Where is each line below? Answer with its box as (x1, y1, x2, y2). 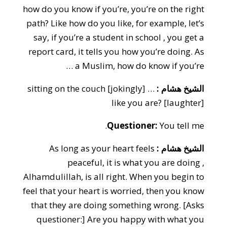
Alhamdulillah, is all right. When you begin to (23, 171, 205, 182)
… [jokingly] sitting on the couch (27, 83, 106, 94)
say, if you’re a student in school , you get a (33, 31, 205, 43)
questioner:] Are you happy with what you (36, 213, 205, 225)
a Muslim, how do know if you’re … (75, 60, 205, 71)
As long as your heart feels (49, 142, 155, 154)
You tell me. (160, 120, 205, 131)
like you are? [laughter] (111, 97, 205, 108)
